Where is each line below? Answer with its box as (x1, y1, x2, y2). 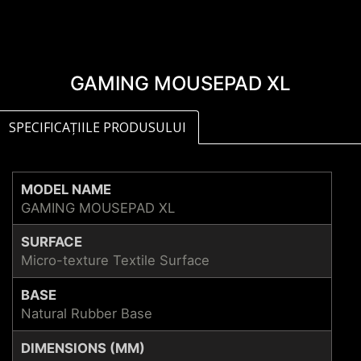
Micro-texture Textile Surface (21, 251, 210, 268)
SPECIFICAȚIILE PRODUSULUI (9, 118, 186, 137)
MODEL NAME (21, 180, 111, 197)
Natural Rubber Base (21, 305, 152, 322)
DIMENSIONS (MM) (21, 339, 145, 356)
